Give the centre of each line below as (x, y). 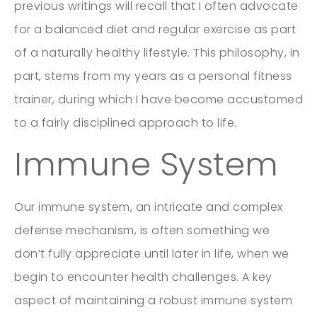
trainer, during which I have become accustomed (158, 99)
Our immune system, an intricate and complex (149, 207)
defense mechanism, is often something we (142, 230)
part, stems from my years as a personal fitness (153, 76)
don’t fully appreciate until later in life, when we (152, 253)
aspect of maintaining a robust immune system (153, 300)
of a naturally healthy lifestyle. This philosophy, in (157, 52)
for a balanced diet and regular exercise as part (155, 29)
